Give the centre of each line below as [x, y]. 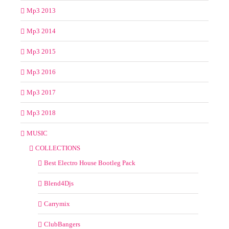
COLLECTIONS [58, 148]
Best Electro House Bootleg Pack [90, 163]
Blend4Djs [59, 183]
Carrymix [57, 203]
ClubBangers [62, 224]
